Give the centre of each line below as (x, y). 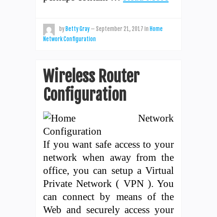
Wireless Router (91, 76)
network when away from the (108, 157)
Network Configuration (70, 39)
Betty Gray (77, 29)
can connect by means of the (108, 196)
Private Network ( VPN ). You (108, 183)
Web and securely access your (108, 209)
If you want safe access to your (108, 144)
